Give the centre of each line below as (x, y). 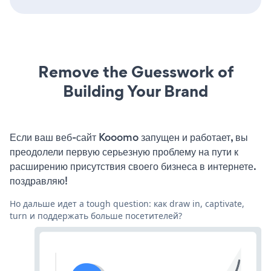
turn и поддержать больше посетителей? (96, 215)
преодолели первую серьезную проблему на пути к (124, 152)
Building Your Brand (135, 91)
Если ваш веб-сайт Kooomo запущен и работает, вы (129, 137)
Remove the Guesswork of (135, 71)
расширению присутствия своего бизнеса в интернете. (133, 166)
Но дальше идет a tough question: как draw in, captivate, (127, 203)
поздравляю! (39, 181)
